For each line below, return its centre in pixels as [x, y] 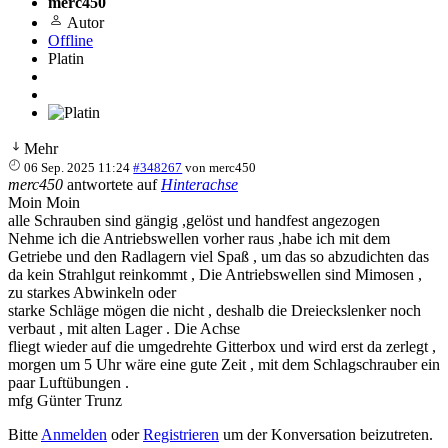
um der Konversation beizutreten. [326, 434]
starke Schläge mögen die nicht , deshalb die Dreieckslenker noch [214, 310]
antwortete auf [112, 184]
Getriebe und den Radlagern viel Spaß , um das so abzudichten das [218, 256]
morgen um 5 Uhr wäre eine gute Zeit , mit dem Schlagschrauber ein [224, 364]
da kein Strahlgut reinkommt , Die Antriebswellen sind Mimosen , [215, 274]
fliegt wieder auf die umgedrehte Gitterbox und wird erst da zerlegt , [222, 346]
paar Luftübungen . [68, 382]
